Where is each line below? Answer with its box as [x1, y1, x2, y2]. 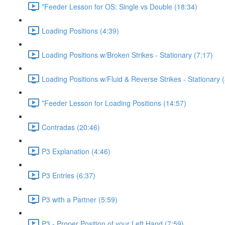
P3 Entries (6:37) [42, 170, 95, 180]
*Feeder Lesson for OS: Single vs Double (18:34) [42, 1, 197, 12]
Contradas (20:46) [42, 122, 100, 132]
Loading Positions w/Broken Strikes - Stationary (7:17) [42, 49, 213, 60]
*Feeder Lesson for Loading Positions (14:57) [42, 97, 186, 108]
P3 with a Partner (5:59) [42, 194, 118, 204]
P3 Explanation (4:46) [42, 146, 110, 156]
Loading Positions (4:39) [42, 25, 119, 36]
